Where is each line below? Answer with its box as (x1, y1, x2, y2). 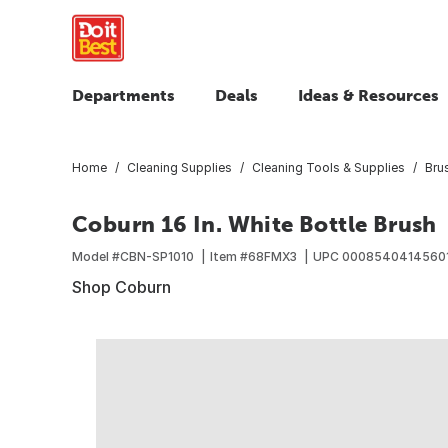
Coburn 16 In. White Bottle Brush (72, 210, 437, 237)
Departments (72, 86, 175, 104)
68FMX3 (248, 248, 297, 264)
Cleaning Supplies (127, 159, 232, 175)
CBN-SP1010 (120, 248, 194, 264)
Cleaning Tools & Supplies (252, 159, 405, 175)
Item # (210, 248, 248, 264)
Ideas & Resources (298, 86, 439, 104)
